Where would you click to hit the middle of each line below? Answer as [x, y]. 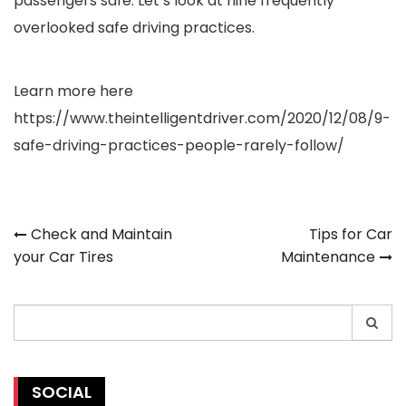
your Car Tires [63, 257]
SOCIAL [62, 392]
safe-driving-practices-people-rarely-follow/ [179, 145]
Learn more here [73, 91]
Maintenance [328, 257]
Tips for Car [351, 234]
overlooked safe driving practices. [134, 28]
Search [40, 315]
